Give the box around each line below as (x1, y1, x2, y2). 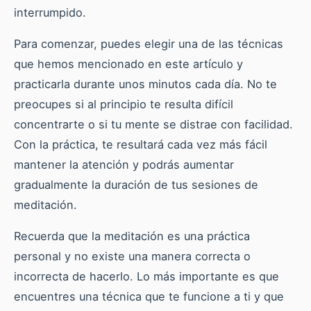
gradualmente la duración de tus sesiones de (14, 178, 258, 192)
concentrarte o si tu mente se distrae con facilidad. (14, 117, 293, 132)
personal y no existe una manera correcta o (14, 249, 251, 264)
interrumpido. (14, 6, 86, 20)
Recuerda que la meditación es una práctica (14, 229, 250, 244)
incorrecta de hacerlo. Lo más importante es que (14, 269, 279, 284)
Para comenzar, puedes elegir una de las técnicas (14, 37, 283, 51)
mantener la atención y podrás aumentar (14, 158, 234, 172)
